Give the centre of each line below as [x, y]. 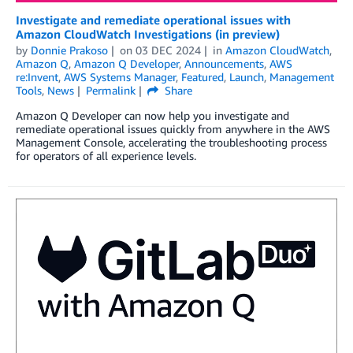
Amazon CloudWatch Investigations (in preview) [148, 33]
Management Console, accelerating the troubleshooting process [171, 142]
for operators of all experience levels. [106, 155]
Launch [247, 76]
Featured [203, 76]
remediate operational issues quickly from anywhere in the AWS [173, 128]
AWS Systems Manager [120, 76]
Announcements [224, 63]
